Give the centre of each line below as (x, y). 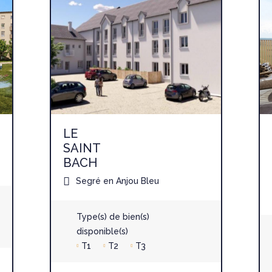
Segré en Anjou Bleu (116, 181)
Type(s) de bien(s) (113, 216)
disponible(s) (102, 231)
